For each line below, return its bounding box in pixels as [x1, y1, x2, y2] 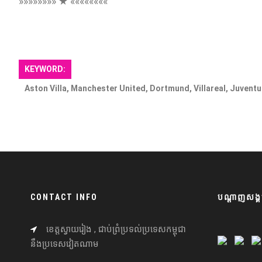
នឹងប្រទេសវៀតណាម [30, 239, 99, 249]
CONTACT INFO [30, 192, 98, 202]
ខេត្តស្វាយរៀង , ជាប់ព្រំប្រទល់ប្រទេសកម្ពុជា [46, 224, 186, 235]
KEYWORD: [25, 64, 65, 74]
